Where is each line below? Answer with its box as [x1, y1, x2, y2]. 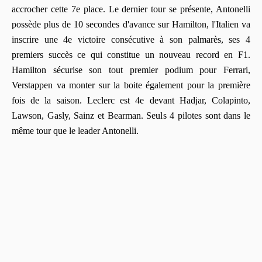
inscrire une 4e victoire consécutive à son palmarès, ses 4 [12, 34, 250, 44]
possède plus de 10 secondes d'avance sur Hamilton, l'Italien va [12, 19, 250, 29]
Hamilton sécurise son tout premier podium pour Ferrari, [12, 64, 250, 75]
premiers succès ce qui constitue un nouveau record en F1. [12, 49, 250, 60]
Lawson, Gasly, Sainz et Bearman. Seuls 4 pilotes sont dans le [12, 110, 250, 120]
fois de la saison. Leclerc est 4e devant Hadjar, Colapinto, [12, 95, 250, 105]
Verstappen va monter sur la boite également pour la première [12, 80, 250, 90]
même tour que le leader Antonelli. [12, 125, 139, 136]
